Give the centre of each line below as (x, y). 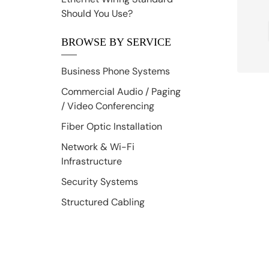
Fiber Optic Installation (112, 126)
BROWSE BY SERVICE (116, 42)
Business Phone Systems (116, 71)
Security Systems (100, 181)
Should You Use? (97, 13)
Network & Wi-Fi (98, 147)
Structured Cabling (103, 202)
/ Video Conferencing (108, 106)
